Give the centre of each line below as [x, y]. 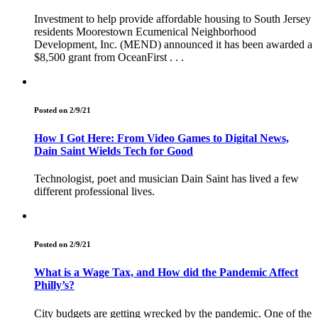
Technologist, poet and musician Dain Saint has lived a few [166, 179]
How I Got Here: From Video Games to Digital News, [161, 138]
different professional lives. [94, 192]
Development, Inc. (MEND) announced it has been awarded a [173, 45]
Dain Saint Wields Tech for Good [114, 151]
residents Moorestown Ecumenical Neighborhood [145, 32]
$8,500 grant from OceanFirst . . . [109, 57]
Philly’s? [54, 285]
